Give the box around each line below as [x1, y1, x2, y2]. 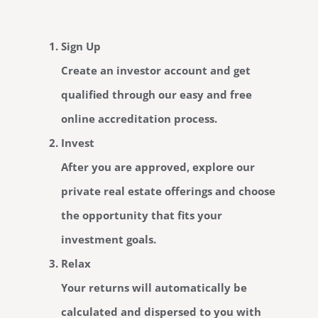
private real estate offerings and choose [61, 183, 276, 198]
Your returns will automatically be [61, 280, 248, 295]
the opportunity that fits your [61, 207, 223, 222]
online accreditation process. [61, 111, 218, 126]
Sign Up [61, 38, 102, 53]
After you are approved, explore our [61, 159, 256, 174]
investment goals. [61, 231, 157, 246]
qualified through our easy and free [61, 87, 253, 102]
